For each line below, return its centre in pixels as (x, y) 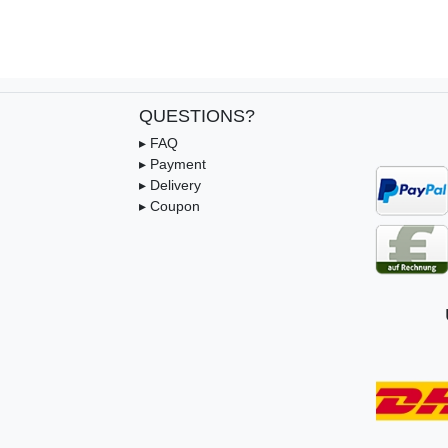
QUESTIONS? (197, 115)
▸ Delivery (170, 184)
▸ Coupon (169, 205)
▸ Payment (172, 163)
